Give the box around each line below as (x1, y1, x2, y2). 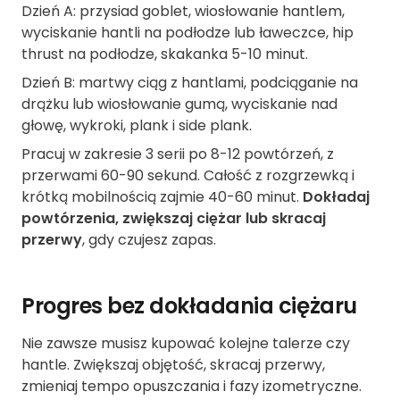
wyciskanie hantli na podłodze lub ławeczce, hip (21, 22, 354, 44)
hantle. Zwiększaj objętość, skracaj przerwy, (21, 354, 325, 376)
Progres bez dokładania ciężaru (21, 291, 357, 321)
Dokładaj (303, 187, 370, 208)
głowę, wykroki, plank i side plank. (21, 115, 252, 137)
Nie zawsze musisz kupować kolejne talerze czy (21, 333, 350, 354)
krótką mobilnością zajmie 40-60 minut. (21, 187, 303, 208)
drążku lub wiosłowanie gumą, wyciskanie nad (21, 94, 337, 115)
